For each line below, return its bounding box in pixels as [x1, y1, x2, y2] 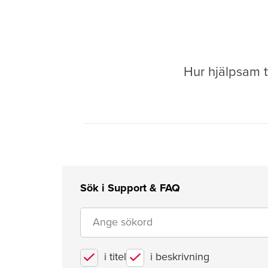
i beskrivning [150, 250, 209, 263]
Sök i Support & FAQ [80, 181, 180, 194]
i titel [104, 250, 126, 263]
